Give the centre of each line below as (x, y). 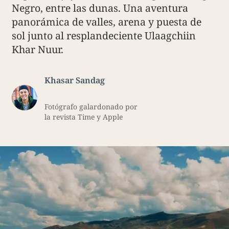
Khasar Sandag (74, 80)
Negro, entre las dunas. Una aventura (100, 8)
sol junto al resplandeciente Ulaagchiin (104, 36)
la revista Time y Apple (83, 117)
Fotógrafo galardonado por (91, 106)
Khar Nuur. (38, 50)
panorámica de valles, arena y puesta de (107, 22)
